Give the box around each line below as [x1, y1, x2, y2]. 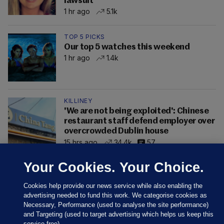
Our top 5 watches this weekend [64, 43, 190, 52]
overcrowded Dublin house [64, 127, 168, 136]
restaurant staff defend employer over [64, 117, 215, 126]
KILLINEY [64, 97, 92, 105]
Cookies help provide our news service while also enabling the [23, 182, 203, 189]
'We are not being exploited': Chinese [64, 107, 209, 116]
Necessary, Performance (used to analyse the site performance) [23, 201, 209, 208]
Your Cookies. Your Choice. [23, 159, 204, 175]
